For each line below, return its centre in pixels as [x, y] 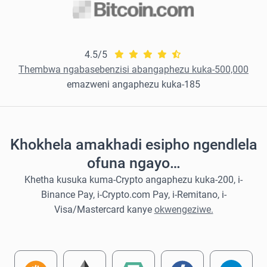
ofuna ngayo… [133, 163]
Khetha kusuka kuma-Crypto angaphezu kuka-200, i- [133, 180]
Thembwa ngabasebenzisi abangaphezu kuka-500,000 [133, 69]
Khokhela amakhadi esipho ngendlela [133, 145]
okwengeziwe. [184, 209]
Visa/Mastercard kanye [104, 209]
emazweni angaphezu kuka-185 [133, 84]
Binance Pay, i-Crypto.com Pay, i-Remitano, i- [133, 195]
